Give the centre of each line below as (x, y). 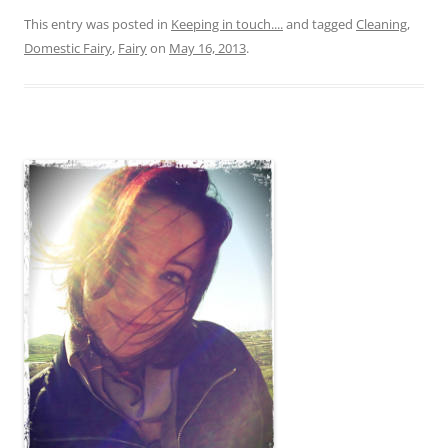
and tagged (319, 24)
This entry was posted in (97, 24)
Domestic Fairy (68, 48)
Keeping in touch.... (227, 24)
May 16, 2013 (207, 48)
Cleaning (381, 24)
